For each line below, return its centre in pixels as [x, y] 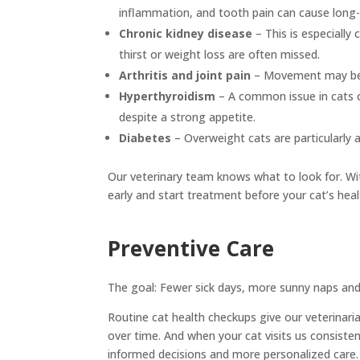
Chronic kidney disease [186, 33]
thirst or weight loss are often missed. [220, 54]
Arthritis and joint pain [185, 75]
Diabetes [145, 137]
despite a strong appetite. [188, 117]
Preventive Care [191, 248]
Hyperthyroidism [168, 96]
